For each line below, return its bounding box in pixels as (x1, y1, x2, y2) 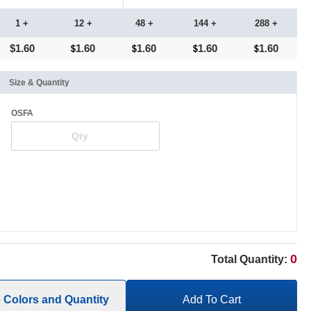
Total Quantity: (211, 253, 290, 265)
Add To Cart (183, 294, 241, 305)
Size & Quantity (9, 78, 70, 87)
